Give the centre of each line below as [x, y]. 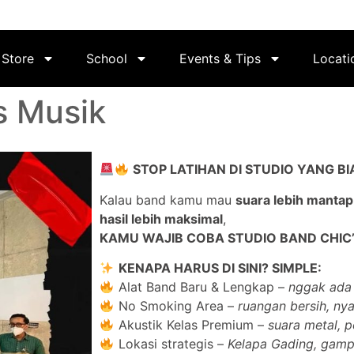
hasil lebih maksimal [162, 218]
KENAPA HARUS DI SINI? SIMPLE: [220, 268]
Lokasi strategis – [171, 344]
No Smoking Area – [176, 306]
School [107, 59]
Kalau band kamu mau [168, 200]
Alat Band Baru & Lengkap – [201, 287]
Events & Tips [220, 59]
